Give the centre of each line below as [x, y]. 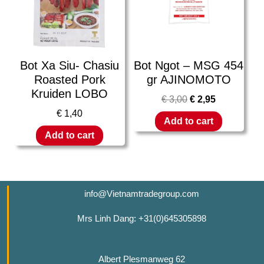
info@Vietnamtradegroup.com [142, 194]
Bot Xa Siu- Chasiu [70, 66]
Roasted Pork [70, 80]
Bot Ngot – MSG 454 [189, 66]
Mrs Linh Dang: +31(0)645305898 [142, 219]
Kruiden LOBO [70, 94]
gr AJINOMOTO [189, 80]
